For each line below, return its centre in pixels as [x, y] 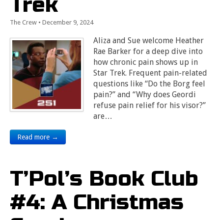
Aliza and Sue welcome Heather [149, 41]
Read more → [38, 137]
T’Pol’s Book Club [104, 179]
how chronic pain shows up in [146, 62]
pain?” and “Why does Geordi [145, 95]
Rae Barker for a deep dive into [148, 51]
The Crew [23, 22]
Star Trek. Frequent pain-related [150, 73]
